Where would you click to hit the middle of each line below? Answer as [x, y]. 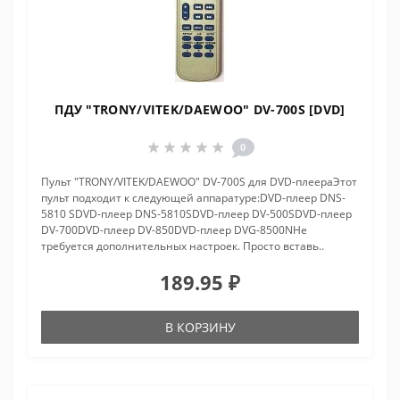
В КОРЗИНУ [200, 328]
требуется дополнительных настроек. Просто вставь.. [183, 246]
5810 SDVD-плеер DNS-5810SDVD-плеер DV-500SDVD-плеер [196, 214]
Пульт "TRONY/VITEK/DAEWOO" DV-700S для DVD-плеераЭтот [199, 182]
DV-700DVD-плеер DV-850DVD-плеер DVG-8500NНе [174, 230]
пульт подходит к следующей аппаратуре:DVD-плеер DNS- [193, 198]
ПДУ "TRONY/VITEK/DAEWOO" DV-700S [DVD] [200, 110]
